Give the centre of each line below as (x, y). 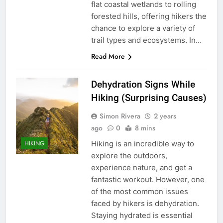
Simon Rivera (120, 116)
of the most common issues (139, 191)
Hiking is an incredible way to (142, 143)
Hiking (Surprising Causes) (149, 98)
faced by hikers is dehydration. (145, 203)
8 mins (145, 128)
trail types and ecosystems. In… (146, 40)
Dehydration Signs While (143, 84)
